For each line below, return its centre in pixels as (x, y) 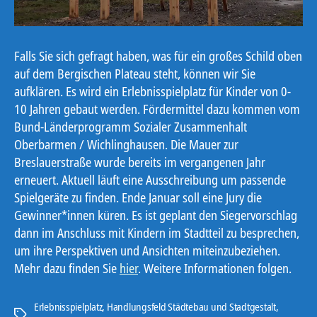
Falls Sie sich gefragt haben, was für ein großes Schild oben (158, 56)
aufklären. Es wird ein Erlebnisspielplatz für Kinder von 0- (152, 92)
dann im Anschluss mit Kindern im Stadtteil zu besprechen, (157, 233)
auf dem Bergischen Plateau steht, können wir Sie (135, 74)
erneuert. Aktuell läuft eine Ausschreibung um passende (150, 180)
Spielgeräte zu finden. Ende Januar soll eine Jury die (138, 198)
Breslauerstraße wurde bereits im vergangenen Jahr (140, 162)
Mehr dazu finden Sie (67, 269)
